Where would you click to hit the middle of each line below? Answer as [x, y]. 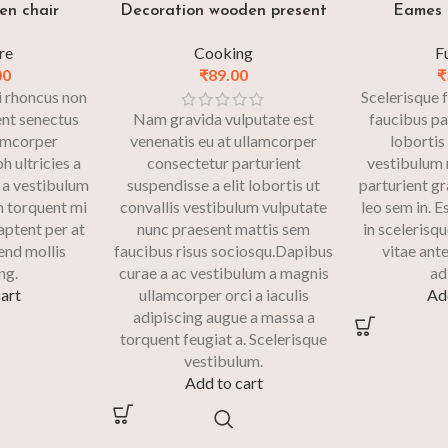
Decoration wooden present [224, 11]
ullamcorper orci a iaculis [223, 295]
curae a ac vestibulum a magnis [223, 273]
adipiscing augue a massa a [223, 317]
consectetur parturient [223, 163]
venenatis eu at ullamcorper [224, 141]
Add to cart [223, 383]
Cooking [224, 53]
